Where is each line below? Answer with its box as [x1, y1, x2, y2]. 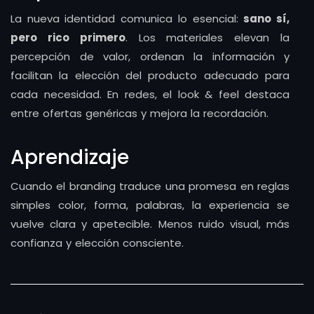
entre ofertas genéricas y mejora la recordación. [11, 106, 268, 121]
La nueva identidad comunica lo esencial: [11, 11, 244, 26]
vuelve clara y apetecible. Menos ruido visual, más [11, 217, 289, 231]
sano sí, [243, 11, 290, 26]
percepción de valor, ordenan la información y [11, 49, 289, 64]
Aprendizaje [11, 144, 129, 171]
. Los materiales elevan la [125, 30, 290, 45]
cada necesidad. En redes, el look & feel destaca [11, 87, 289, 102]
